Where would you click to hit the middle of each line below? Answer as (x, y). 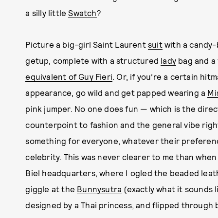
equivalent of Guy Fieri (69, 76)
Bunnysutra (100, 189)
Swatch (82, 13)
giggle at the (51, 189)
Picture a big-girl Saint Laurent (87, 44)
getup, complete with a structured (93, 60)
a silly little (47, 13)
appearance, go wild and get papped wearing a (117, 92)
